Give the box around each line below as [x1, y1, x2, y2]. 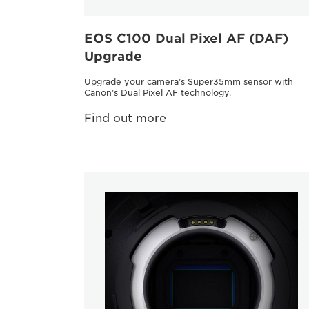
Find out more [84, 111, 166, 125]
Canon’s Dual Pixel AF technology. [84, 87, 231, 98]
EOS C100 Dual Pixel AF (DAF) [84, 30, 288, 46]
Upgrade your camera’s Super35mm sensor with [84, 76, 293, 87]
